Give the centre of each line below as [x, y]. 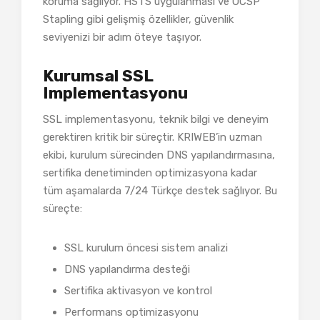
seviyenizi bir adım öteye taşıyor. [122, 37]
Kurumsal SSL [98, 76]
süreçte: [62, 208]
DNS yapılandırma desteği [127, 269]
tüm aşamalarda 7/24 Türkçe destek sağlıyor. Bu [160, 190]
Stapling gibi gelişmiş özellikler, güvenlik [138, 19]
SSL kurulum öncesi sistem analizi [146, 247]
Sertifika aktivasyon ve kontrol [138, 290]
